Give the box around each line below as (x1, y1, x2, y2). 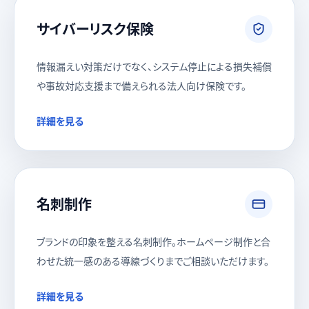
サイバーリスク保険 (37, 19, 154, 39)
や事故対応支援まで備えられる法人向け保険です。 (37, 79, 246, 92)
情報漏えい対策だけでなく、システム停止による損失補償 (37, 59, 272, 73)
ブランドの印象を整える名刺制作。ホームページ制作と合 (37, 235, 270, 248)
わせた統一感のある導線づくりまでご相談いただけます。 (37, 254, 269, 268)
